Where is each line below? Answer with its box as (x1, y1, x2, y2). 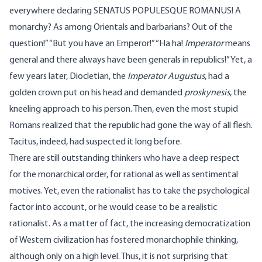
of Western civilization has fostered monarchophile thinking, (9, 236, 238, 246)
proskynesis (184, 88, 230, 98)
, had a (205, 72, 229, 82)
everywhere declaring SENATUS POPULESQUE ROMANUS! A (9, 6, 241, 16)
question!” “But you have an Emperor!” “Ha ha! (9, 39, 185, 49)
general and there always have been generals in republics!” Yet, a (9, 56, 252, 65)
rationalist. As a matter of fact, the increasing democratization (9, 219, 250, 229)
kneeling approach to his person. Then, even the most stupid (9, 105, 238, 115)
